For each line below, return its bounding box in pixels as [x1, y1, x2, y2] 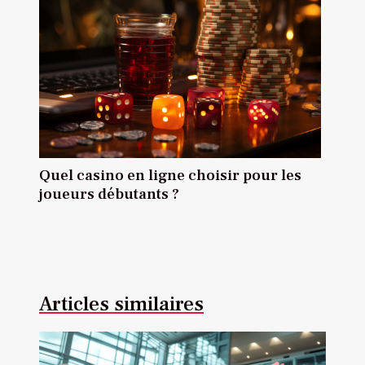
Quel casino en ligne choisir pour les [39, 165, 301, 185]
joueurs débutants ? [39, 183, 179, 204]
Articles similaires [39, 290, 204, 317]
